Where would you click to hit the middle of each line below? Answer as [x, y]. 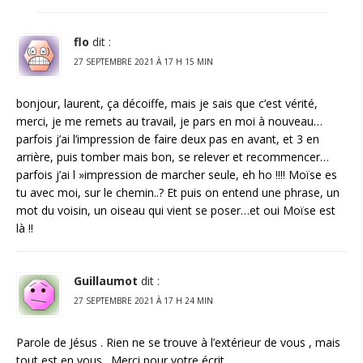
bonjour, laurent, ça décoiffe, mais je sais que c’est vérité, [167, 103]
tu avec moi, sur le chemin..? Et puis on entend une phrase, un [178, 192]
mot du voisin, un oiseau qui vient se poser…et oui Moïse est [176, 210]
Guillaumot [106, 280]
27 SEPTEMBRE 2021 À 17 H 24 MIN [143, 300]
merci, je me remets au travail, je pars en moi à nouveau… [169, 121]
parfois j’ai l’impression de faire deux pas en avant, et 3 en [168, 139]
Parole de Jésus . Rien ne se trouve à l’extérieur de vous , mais [178, 342]
